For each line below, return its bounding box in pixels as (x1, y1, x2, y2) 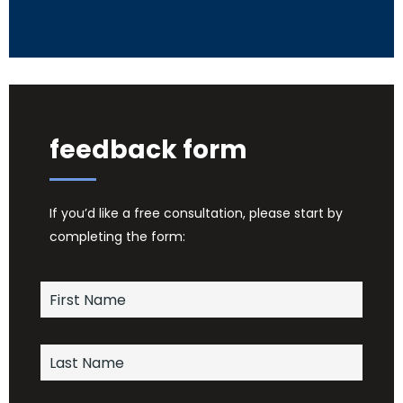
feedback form (49, 132, 247, 168)
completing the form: (49, 228, 185, 246)
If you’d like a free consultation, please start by (49, 204, 343, 223)
